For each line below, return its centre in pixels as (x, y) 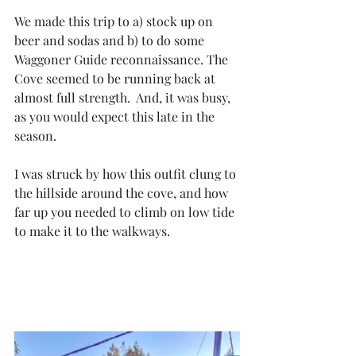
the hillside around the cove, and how (123, 193)
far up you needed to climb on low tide (126, 212)
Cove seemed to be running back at (116, 78)
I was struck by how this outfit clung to (127, 174)
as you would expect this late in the (116, 116)
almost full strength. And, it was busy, (124, 97)
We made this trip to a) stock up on (115, 21)
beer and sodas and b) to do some (111, 40)
